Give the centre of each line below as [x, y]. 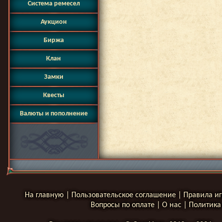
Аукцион [54, 22]
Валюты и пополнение [54, 114]
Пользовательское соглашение [123, 195]
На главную [44, 195]
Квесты [54, 95]
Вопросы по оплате [123, 205]
